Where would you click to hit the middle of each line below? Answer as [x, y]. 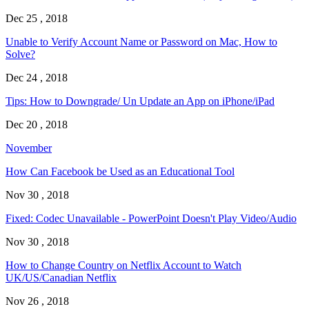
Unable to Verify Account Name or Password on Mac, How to [141, 42]
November [29, 148]
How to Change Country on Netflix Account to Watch [123, 266]
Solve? [20, 54]
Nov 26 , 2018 [37, 301]
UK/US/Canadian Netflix [61, 278]
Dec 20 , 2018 [37, 125]
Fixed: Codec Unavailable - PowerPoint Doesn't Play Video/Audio [151, 219]
